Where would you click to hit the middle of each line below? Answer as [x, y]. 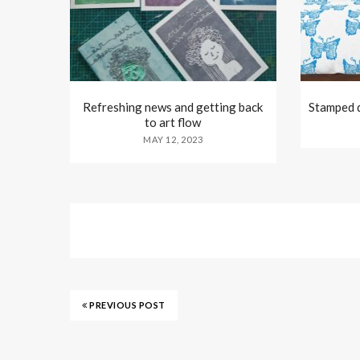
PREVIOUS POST [126, 305]
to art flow [173, 123]
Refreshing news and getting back [173, 107]
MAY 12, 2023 [173, 140]
